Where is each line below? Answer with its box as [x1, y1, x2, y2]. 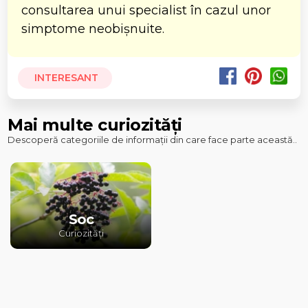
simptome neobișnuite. [21, 21, 165, 36]
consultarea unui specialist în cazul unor [21, 2, 272, 18]
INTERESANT [32, 71, 99, 84]
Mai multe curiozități [8, 114, 182, 135]
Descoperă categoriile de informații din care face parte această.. [8, 133, 298, 145]
